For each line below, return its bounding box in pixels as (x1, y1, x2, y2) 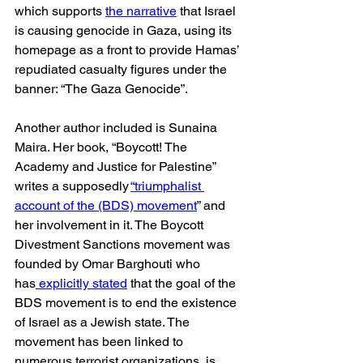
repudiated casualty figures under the (15, 62, 230, 77)
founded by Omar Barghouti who (15, 256, 203, 271)
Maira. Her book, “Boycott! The (15, 139, 190, 155)
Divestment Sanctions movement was (15, 237, 233, 252)
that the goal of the (127, 275, 239, 291)
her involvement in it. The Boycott (15, 217, 207, 233)
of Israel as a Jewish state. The (15, 314, 193, 330)
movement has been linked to (15, 334, 186, 349)
